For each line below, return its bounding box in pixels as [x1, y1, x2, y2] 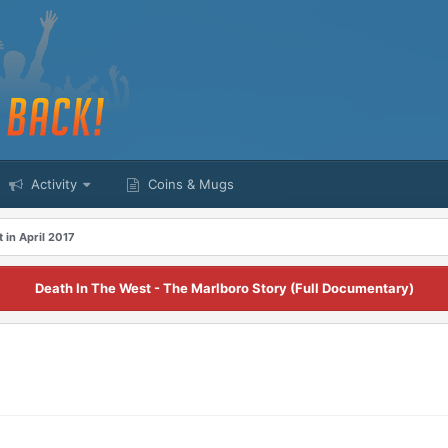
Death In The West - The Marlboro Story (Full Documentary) [34, 280, 414, 296]
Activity [27, 176, 77, 192]
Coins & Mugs [144, 176, 234, 192]
